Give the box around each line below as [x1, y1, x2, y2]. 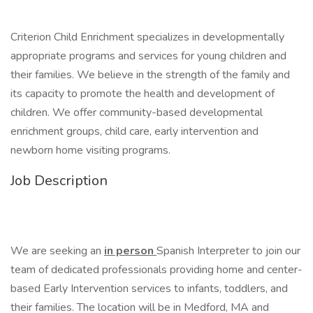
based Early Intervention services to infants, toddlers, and [10, 281, 288, 296]
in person [104, 243, 156, 259]
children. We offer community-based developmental [10, 105, 263, 120]
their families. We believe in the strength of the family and [10, 67, 290, 82]
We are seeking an [10, 243, 104, 259]
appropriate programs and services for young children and [10, 48, 286, 64]
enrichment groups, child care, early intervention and [10, 124, 259, 139]
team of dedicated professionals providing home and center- [10, 262, 303, 277]
